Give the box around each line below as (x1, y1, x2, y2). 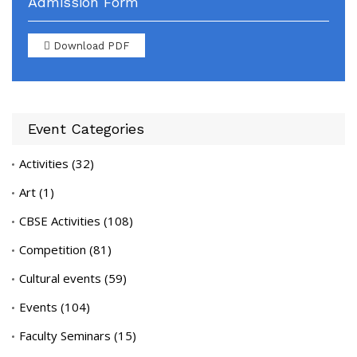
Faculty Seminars (19, 328, 111, 344)
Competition (19, 241, 86, 258)
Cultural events (19, 270, 101, 287)
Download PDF (53, 39, 129, 52)
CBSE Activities (19, 213, 100, 229)
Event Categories (28, 120, 144, 138)
